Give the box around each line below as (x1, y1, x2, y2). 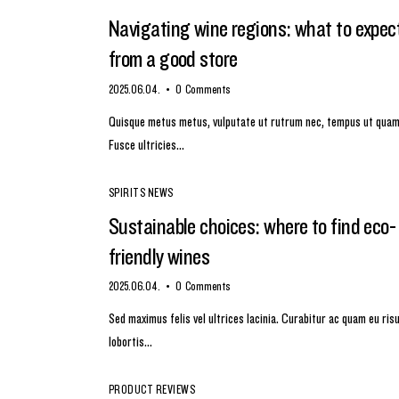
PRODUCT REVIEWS (109, 380, 196, 396)
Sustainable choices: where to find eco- (109, 208, 396, 239)
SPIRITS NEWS (109, 183, 174, 199)
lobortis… (109, 331, 152, 350)
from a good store (109, 40, 238, 71)
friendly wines (109, 238, 210, 269)
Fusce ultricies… (109, 134, 184, 152)
